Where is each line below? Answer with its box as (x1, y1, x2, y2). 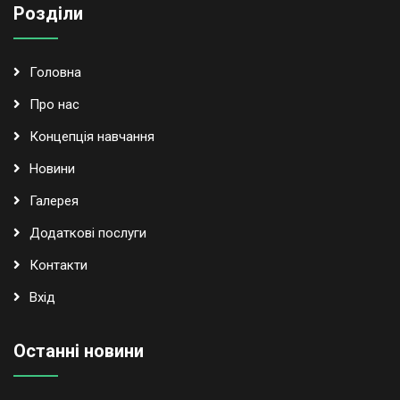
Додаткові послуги (29, 225, 146, 242)
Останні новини (13, 340, 144, 362)
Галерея (29, 193, 79, 210)
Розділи (13, 3, 83, 25)
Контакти (29, 257, 87, 274)
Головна (29, 64, 81, 81)
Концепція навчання (29, 129, 154, 146)
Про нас (29, 96, 79, 113)
